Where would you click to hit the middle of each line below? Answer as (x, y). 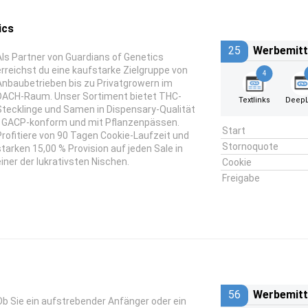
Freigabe (241, 178)
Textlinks (255, 100)
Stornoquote (250, 146)
